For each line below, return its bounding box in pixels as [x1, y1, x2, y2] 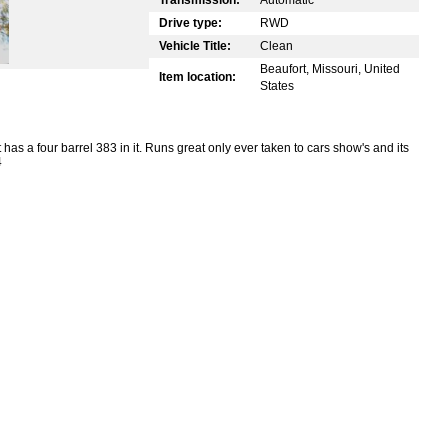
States [260, 78, 294, 93]
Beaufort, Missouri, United [260, 61, 400, 76]
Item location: [159, 69, 236, 84]
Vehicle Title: [159, 38, 231, 53]
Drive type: [159, 15, 222, 30]
